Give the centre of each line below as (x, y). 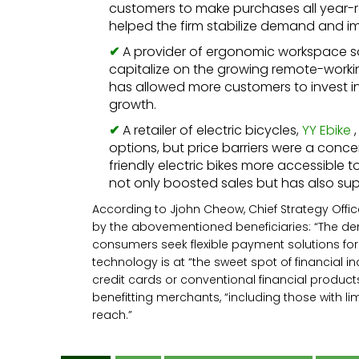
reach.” (113, 315)
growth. (133, 104)
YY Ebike (327, 130)
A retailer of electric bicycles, (213, 130)
